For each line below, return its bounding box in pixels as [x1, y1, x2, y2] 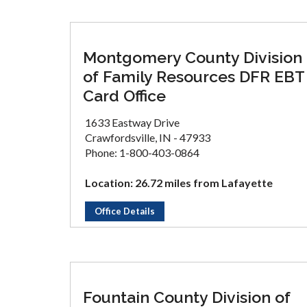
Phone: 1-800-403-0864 [85, 146, 199, 159]
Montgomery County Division [83, 48, 302, 66]
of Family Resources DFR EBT [83, 67, 304, 86]
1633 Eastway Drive [85, 116, 180, 129]
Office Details [95, 206, 155, 217]
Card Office [83, 86, 166, 105]
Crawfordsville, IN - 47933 [85, 131, 210, 144]
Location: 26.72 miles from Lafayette [85, 176, 273, 189]
